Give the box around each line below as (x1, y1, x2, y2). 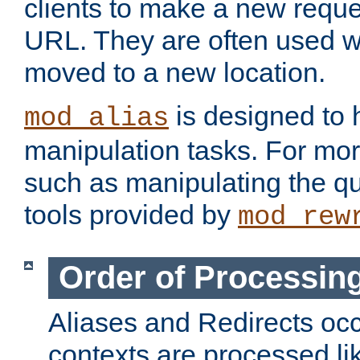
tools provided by (24, 199, 238, 231)
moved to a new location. (24, 57, 325, 88)
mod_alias (24, 103, 169, 134)
